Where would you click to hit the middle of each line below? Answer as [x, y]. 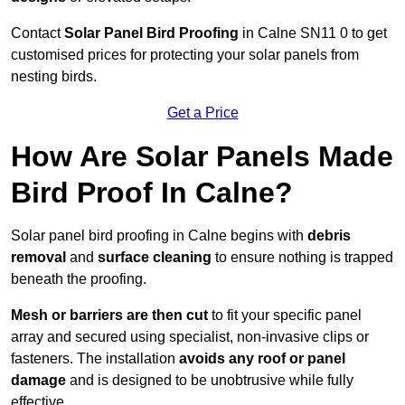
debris [329, 236]
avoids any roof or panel [262, 359]
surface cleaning [155, 258]
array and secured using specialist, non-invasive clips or [190, 337]
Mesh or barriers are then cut [109, 316]
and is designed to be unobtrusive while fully [210, 381]
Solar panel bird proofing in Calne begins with [159, 236]
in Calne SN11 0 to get [313, 33]
